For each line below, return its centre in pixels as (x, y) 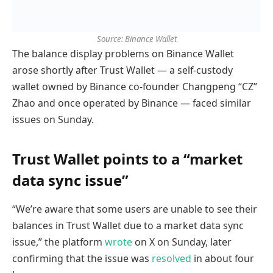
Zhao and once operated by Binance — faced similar (132, 103)
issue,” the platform (58, 242)
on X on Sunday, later (182, 242)
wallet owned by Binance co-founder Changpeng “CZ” (135, 87)
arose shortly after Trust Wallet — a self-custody (122, 70)
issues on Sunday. (53, 120)
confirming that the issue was (82, 259)
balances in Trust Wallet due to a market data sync (128, 226)
